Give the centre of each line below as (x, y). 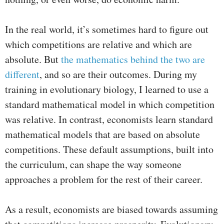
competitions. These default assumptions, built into (109, 149)
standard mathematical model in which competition (110, 104)
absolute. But (33, 59)
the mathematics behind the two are (133, 59)
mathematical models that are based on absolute (102, 134)
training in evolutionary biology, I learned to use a (107, 89)
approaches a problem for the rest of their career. (104, 179)
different (22, 74)
